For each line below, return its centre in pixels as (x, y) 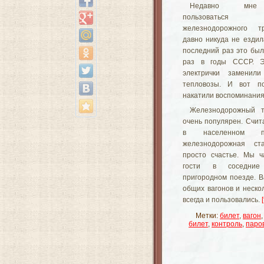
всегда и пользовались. (222, 200)
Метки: (208, 216)
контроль (227, 224)
